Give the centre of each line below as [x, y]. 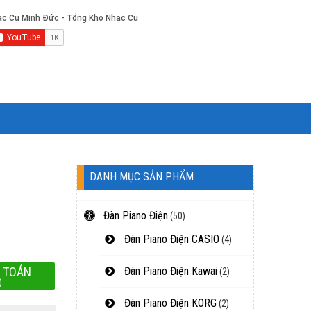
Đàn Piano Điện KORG [169, 303]
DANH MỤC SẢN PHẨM [142, 177]
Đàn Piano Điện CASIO [170, 239]
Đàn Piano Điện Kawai [169, 271]
